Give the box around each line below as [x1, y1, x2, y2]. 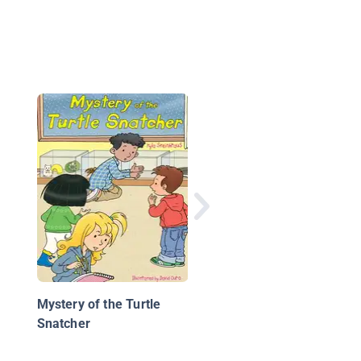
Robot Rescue [231, 124, 313, 140]
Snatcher [36, 316, 90, 332]
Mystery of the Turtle [36, 297, 161, 313]
